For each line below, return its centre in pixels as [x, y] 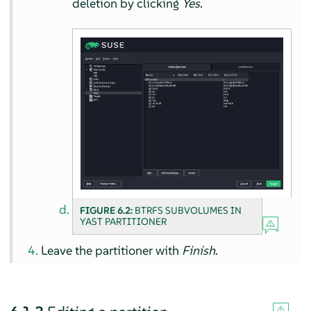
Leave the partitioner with [112, 250]
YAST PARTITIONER [124, 221]
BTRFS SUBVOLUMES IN [188, 210]
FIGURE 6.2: [108, 210]
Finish [199, 250]
